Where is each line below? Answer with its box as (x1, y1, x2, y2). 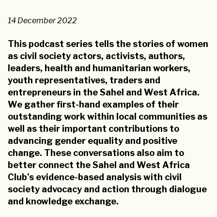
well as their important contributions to (8, 123, 179, 134)
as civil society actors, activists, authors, (8, 50, 185, 61)
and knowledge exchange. (8, 196, 119, 206)
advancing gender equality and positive (8, 135, 177, 146)
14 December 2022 (8, 15, 77, 25)
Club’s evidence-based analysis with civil (8, 171, 182, 182)
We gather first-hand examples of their (8, 99, 179, 109)
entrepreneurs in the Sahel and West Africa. (8, 87, 200, 97)
